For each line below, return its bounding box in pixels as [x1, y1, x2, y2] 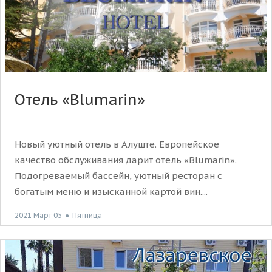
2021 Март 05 [15, 210, 62, 220]
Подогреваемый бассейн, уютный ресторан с [15, 169, 222, 182]
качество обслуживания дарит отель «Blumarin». [15, 154, 237, 166]
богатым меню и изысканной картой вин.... [15, 185, 208, 197]
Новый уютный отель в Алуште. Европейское [15, 138, 219, 150]
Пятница [72, 211, 102, 220]
